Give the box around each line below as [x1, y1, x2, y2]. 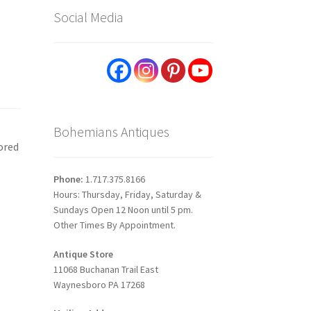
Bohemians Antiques [53, 123, 169, 141]
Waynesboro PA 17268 [53, 278, 145, 291]
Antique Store [53, 247, 113, 260]
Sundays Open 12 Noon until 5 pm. [53, 203, 193, 216]
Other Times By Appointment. [53, 218, 176, 231]
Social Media [53, 8, 124, 26]
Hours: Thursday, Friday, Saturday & [53, 187, 201, 201]
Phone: [53, 172, 85, 185]
